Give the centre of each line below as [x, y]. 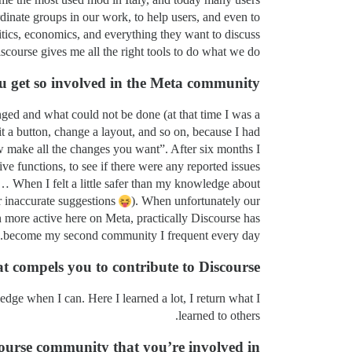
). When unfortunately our [196, 201]
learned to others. [219, 316]
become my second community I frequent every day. [132, 236]
